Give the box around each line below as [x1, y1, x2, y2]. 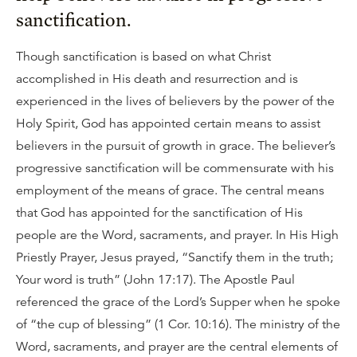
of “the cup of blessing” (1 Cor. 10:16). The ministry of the [16, 316, 340, 332]
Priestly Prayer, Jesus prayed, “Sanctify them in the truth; [16, 249, 333, 265]
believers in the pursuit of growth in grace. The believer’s [16, 138, 335, 154]
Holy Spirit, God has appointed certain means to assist [16, 116, 320, 131]
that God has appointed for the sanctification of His [16, 205, 303, 221]
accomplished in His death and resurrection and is [16, 71, 298, 87]
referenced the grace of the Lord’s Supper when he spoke [16, 294, 340, 310]
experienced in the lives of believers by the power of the [16, 93, 335, 109]
